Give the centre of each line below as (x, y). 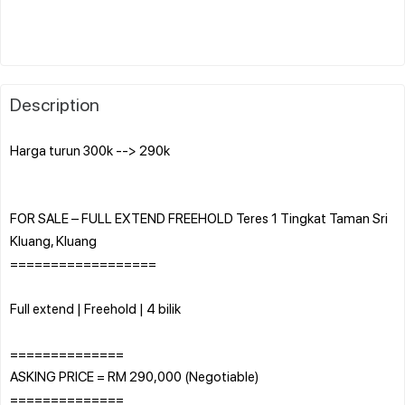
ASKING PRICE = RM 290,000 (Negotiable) (134, 376)
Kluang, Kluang (53, 240)
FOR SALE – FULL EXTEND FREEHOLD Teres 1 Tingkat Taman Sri (199, 217)
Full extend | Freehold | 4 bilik (95, 308)
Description (55, 104)
